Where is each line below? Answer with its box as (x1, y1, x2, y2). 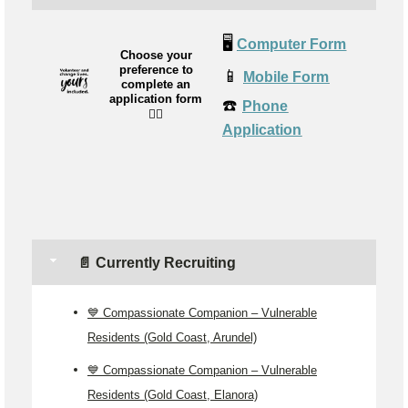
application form (109, 92, 202, 107)
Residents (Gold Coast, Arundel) (87, 330, 257, 344)
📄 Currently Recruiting (74, 255, 236, 271)
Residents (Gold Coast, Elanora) (87, 387, 258, 402)
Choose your (119, 48, 192, 63)
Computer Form (237, 36, 347, 53)
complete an (121, 77, 190, 92)
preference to (118, 63, 193, 77)
